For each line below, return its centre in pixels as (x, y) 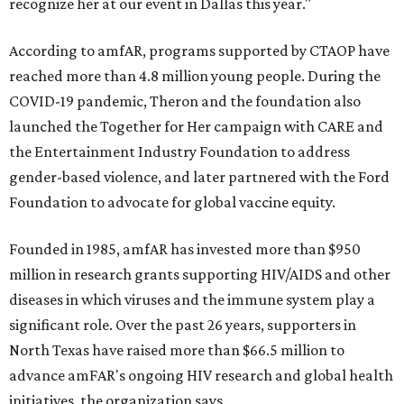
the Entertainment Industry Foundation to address (179, 152)
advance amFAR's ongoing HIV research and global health (201, 376)
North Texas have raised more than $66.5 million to (177, 350)
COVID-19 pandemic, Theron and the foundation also (185, 101)
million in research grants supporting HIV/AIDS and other (200, 275)
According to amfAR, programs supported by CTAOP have (199, 51)
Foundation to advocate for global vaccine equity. (172, 202)
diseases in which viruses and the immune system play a (192, 300)
